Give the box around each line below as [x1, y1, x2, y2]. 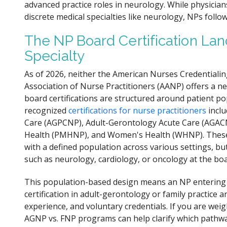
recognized [24, 104, 68, 116]
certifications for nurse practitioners [68, 104, 206, 116]
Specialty [24, 47, 85, 64]
